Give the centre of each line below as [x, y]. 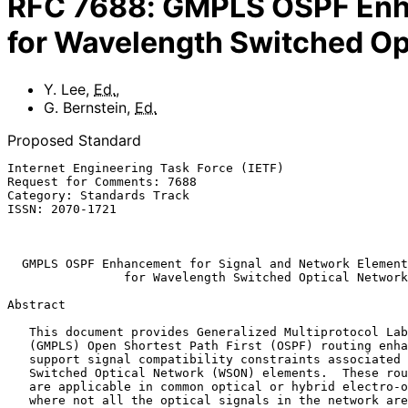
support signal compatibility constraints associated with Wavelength [18, 359]
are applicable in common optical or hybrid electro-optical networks [18, 386]
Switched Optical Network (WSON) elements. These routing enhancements [18, 372]
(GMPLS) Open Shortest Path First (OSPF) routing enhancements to [18, 345]
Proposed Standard [74, 140]
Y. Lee [65, 89]
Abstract [36, 304]
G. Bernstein [85, 107]
